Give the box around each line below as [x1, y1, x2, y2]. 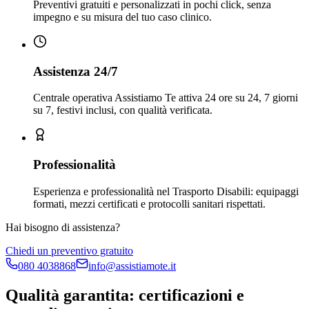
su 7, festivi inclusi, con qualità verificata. [33, 104, 212, 117]
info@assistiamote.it [88, 259, 176, 272]
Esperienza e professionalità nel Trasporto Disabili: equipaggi [33, 185, 299, 197]
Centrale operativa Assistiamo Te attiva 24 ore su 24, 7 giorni [33, 92, 298, 104]
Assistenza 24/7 [33, 63, 118, 79]
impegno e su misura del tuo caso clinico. [33, 10, 212, 23]
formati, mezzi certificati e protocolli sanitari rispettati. [33, 197, 266, 210]
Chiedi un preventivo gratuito [6, 244, 133, 257]
